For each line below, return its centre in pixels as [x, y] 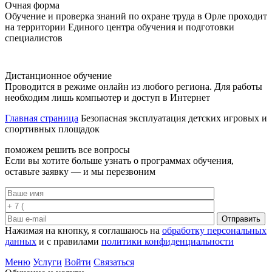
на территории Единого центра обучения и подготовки [120, 27]
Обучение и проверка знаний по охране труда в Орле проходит [136, 16]
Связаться [114, 262]
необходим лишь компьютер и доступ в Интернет [107, 97]
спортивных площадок [52, 129]
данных [21, 241]
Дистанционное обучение [58, 76]
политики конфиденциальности [168, 241]
